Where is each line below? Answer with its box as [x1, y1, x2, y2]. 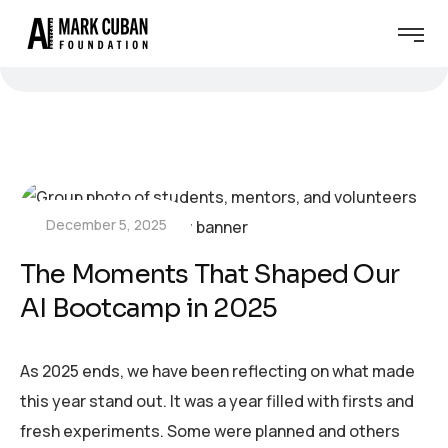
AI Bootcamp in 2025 [20, 292, 278, 326]
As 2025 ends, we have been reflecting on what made [20, 360, 415, 383]
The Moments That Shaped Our [20, 258, 399, 292]
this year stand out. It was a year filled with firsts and [20, 390, 414, 413]
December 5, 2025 [46, 215, 167, 235]
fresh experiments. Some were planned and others [20, 420, 400, 443]
